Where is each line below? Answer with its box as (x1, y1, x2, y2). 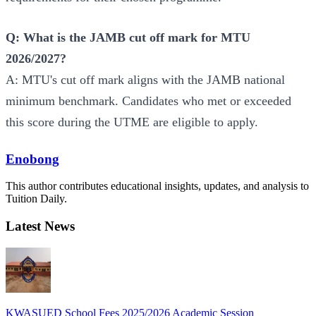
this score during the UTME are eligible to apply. (6, 114, 258, 129)
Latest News (6, 219, 75, 234)
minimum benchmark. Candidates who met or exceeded (6, 93, 291, 108)
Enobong (6, 151, 59, 166)
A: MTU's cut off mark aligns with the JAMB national (6, 72, 285, 87)
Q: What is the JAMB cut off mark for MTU (6, 30, 250, 44)
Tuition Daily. (6, 193, 67, 205)
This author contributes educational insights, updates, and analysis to (6, 180, 309, 193)
